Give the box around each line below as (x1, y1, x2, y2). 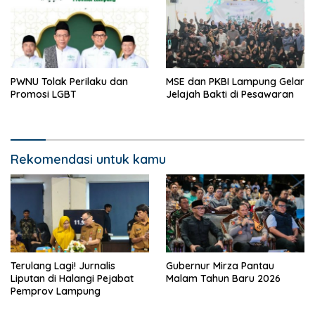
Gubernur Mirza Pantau (166, 259, 274, 272)
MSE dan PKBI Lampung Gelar (166, 75, 304, 89)
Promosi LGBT (11, 88, 77, 101)
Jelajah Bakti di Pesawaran (166, 88, 294, 101)
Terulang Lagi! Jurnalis (11, 259, 115, 272)
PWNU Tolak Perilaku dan (11, 75, 128, 89)
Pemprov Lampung (11, 284, 101, 297)
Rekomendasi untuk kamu (11, 151, 166, 168)
